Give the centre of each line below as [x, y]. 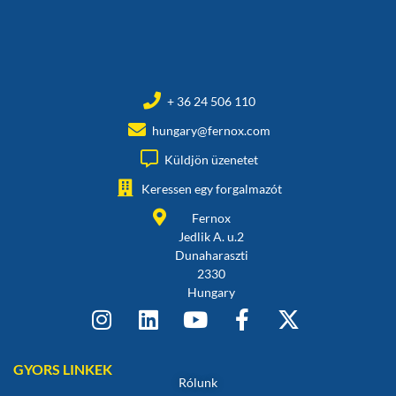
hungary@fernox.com [211, 130]
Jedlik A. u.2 [211, 236]
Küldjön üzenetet [211, 159]
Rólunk [198, 382]
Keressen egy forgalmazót [211, 188]
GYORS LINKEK [63, 369]
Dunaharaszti [211, 255]
